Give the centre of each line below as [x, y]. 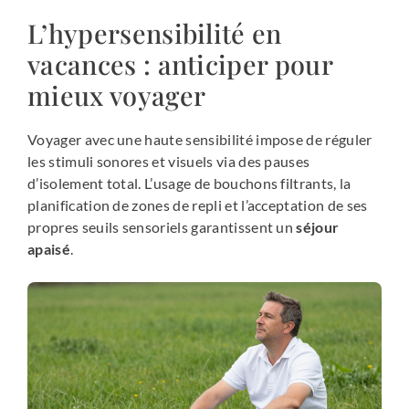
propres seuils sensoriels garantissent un [162, 227]
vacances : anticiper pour [180, 64]
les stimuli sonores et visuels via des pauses [169, 162]
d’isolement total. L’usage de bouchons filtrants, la [189, 184]
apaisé [49, 249]
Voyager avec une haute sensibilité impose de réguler [200, 140]
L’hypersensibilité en [155, 33]
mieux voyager [117, 95]
